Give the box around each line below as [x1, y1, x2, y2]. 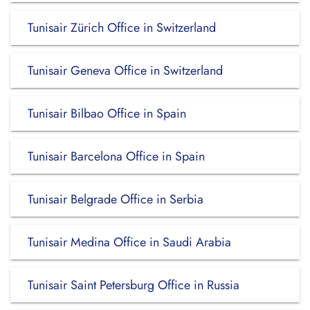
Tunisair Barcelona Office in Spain [28, 147, 205, 165]
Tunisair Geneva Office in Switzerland [28, 62, 223, 80]
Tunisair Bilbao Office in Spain [28, 104, 186, 122]
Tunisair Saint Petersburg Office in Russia [28, 276, 239, 294]
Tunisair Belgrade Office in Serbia [28, 190, 203, 208]
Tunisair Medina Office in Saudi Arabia [28, 233, 231, 251]
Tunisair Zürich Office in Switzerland [28, 19, 216, 37]
